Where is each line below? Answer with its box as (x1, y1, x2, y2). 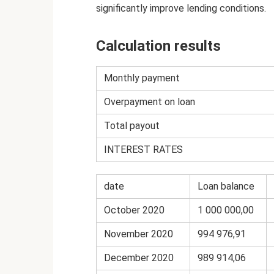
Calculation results (96, 37, 221, 54)
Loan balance (198, 180, 254, 192)
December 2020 (104, 251, 174, 264)
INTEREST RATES (104, 143, 183, 155)
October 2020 (104, 204, 165, 216)
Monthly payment (104, 72, 180, 84)
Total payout (104, 119, 160, 131)
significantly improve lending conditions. (96, 2, 266, 14)
